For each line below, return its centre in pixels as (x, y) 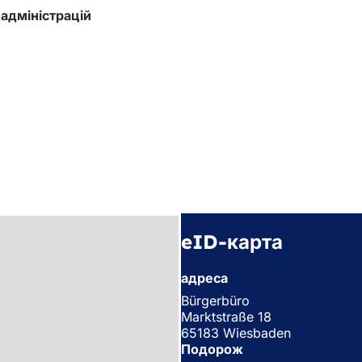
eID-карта (232, 242)
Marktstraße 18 (226, 316)
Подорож (212, 349)
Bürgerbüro (215, 300)
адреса (204, 278)
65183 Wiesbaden (236, 333)
